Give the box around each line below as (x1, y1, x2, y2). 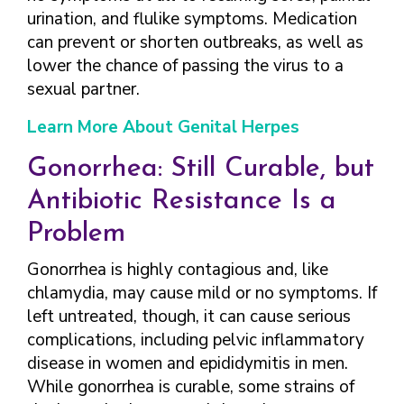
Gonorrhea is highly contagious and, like (27, 258, 328, 281)
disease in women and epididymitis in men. (27, 352, 348, 375)
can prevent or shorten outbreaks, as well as (27, 31, 363, 54)
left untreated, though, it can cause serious (27, 305, 351, 328)
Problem (27, 220, 125, 248)
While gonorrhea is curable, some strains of (27, 375, 354, 399)
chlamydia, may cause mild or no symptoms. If (27, 281, 377, 305)
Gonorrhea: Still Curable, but (27, 155, 374, 183)
